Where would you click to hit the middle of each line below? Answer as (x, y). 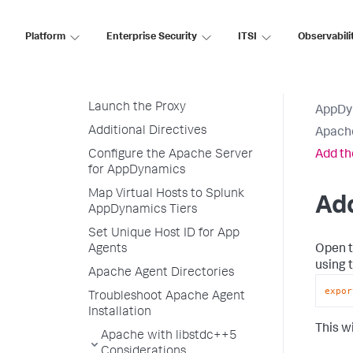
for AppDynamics (137, 171)
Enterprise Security (152, 37)
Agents (108, 250)
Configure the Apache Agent (168, 84)
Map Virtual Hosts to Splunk (166, 195)
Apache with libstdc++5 (169, 336)
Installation (120, 313)
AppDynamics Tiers (143, 210)
